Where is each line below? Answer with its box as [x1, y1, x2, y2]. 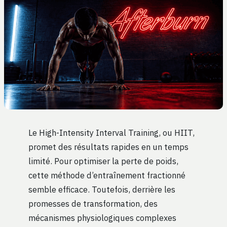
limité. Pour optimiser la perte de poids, [28, 156, 178, 167]
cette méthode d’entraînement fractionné [28, 170, 185, 181]
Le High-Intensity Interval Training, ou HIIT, [28, 127, 195, 138]
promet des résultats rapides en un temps [28, 141, 188, 153]
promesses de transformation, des [28, 198, 158, 209]
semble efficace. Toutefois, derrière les [28, 184, 175, 195]
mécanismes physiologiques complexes [28, 212, 176, 223]
